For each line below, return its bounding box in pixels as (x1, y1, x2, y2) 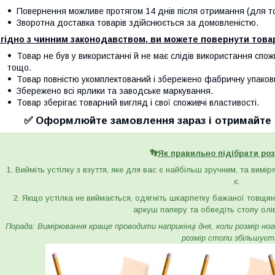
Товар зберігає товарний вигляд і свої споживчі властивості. (17, 98, 259, 108)
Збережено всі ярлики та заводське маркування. (17, 86, 213, 96)
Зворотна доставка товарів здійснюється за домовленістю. (17, 18, 258, 28)
